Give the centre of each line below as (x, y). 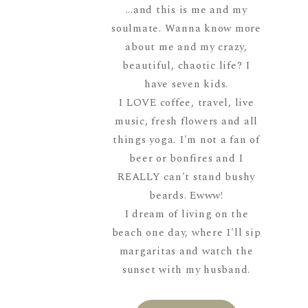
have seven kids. (187, 84)
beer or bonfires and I (186, 158)
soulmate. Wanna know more (186, 28)
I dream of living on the (186, 214)
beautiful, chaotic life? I (186, 65)
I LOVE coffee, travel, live (186, 102)
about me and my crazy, (186, 47)
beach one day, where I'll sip (186, 232)
